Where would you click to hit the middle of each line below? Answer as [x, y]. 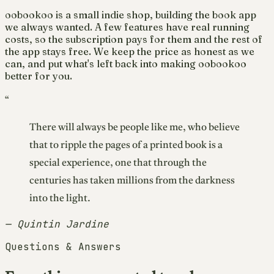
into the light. [60, 199]
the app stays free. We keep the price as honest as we [130, 52]
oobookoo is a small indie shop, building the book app [131, 15]
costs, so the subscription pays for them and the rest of [134, 39]
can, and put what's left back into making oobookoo [126, 64]
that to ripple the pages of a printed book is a [126, 146]
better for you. [39, 76]
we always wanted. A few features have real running [127, 27]
